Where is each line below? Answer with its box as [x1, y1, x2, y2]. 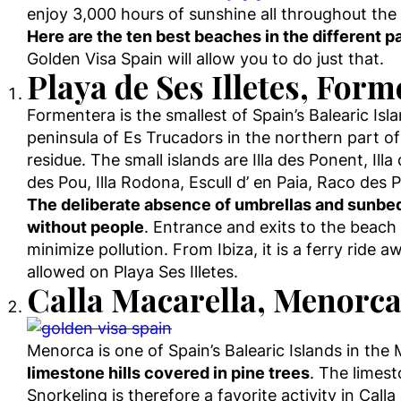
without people [27, 218, 144, 236]
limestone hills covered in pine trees [27, 363, 310, 382]
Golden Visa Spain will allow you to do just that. [27, 49, 384, 68]
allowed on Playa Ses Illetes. [27, 262, 238, 281]
